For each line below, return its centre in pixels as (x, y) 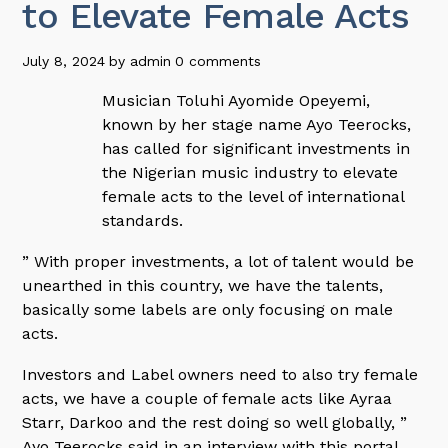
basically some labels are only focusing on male (208, 309)
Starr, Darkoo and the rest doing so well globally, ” (215, 422)
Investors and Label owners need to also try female (220, 374)
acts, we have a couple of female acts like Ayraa (207, 398)
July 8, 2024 (64, 60)
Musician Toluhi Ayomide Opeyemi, (236, 100)
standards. (143, 220)
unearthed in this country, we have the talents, (203, 285)
